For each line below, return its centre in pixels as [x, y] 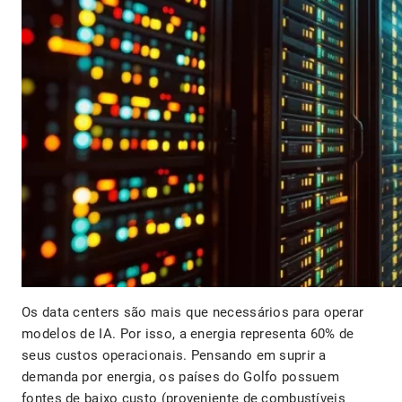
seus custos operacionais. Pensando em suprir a [174, 355]
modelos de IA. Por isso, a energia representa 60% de [188, 333]
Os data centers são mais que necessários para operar [193, 312]
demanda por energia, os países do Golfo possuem [181, 376]
